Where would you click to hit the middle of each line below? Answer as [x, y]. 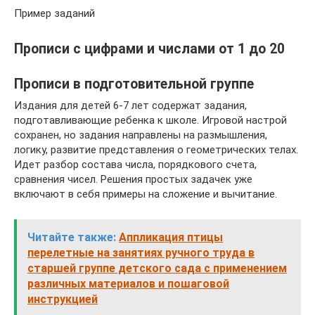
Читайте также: [72, 237]
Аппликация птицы [171, 237]
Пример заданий [54, 13]
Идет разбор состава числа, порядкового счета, [135, 165]
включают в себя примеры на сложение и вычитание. [146, 194]
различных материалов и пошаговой [128, 284]
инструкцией [63, 299]
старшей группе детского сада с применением [157, 268]
